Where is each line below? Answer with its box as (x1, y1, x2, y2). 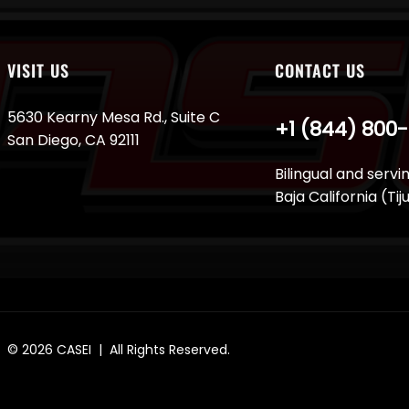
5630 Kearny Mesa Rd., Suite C (6, 107, 220, 129)
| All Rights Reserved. (90, 341, 230, 360)
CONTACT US (274, 58, 365, 83)
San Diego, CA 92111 (6, 130, 140, 152)
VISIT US (6, 58, 69, 83)
